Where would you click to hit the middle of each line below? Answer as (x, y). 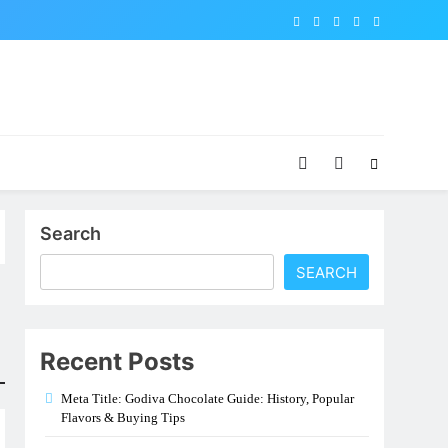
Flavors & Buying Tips (123, 417)
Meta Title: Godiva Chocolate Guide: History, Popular (208, 398)
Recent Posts (117, 361)
